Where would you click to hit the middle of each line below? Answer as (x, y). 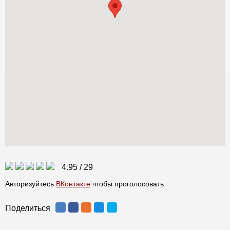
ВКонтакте (73, 184)
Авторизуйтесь (31, 184)
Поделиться (28, 208)
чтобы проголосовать (127, 184)
